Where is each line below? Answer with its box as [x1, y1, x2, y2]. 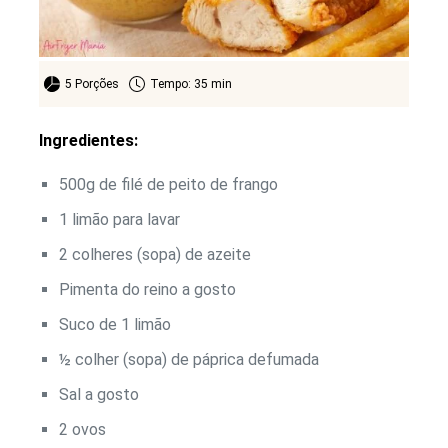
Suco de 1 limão [59, 315, 171, 335]
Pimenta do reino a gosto [59, 280, 236, 300]
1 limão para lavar [59, 210, 180, 230]
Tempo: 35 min [150, 77, 232, 92]
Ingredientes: [39, 131, 138, 151]
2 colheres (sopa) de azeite [59, 245, 251, 265]
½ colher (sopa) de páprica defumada [59, 350, 319, 370]
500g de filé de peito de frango [59, 175, 278, 195]
